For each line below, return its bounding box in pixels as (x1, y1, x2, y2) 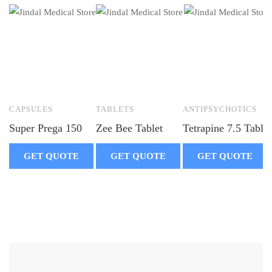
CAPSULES (9, 104, 53, 114)
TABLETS (96, 104, 134, 114)
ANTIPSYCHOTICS (183, 104, 257, 114)
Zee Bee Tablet (96, 121, 163, 134)
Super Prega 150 (9, 121, 82, 134)
